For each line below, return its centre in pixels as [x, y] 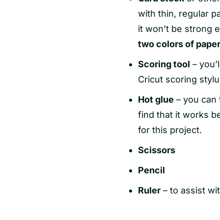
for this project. [170, 130]
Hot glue [156, 100]
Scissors [157, 150]
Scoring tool [164, 64]
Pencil [151, 170]
